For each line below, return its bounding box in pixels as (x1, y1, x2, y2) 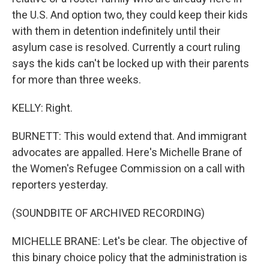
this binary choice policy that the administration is (12, 251, 247, 264)
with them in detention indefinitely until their (12, 25, 220, 37)
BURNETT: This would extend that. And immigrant (12, 130, 247, 142)
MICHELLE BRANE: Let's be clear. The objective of (12, 235, 248, 247)
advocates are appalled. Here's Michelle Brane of (12, 146, 243, 159)
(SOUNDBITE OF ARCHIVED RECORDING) (12, 207, 205, 219)
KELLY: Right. (12, 101, 73, 114)
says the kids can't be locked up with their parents (12, 57, 249, 70)
